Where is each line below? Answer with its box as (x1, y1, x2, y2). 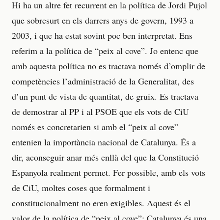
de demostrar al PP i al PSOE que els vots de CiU (12, 105, 189, 117)
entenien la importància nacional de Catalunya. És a (12, 136, 196, 148)
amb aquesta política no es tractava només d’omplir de (12, 59, 205, 72)
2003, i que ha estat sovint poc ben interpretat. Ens (12, 29, 192, 41)
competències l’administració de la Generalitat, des (12, 75, 194, 87)
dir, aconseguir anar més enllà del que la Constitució (12, 151, 199, 163)
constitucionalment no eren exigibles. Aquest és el (12, 196, 191, 209)
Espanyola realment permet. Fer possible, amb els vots (12, 166, 205, 178)
